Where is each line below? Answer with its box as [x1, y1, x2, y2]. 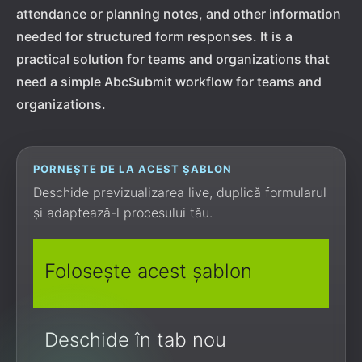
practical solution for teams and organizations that [16, 51, 330, 67]
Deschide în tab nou [44, 328, 226, 351]
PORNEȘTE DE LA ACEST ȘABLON [33, 162, 233, 175]
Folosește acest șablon [44, 259, 252, 283]
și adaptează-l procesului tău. [33, 204, 213, 221]
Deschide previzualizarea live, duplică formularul [33, 184, 326, 200]
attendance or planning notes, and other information [16, 6, 341, 22]
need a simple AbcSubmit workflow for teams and [16, 74, 322, 90]
